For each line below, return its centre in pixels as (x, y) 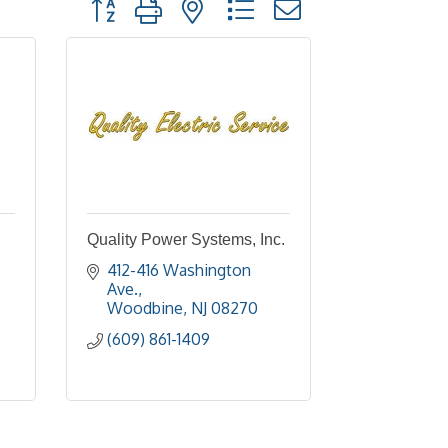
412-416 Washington (179, 270)
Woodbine (145, 308)
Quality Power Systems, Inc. (186, 239)
